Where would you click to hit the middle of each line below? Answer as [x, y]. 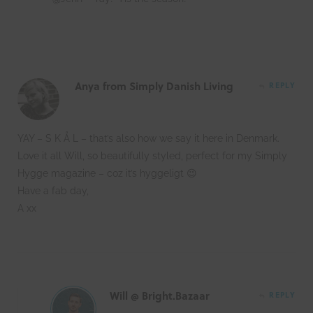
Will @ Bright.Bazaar [160, 295]
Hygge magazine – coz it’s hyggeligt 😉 [107, 173]
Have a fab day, [53, 190]
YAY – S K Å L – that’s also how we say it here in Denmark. [148, 138]
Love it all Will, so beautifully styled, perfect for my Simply [152, 155]
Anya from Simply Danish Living [154, 86]
